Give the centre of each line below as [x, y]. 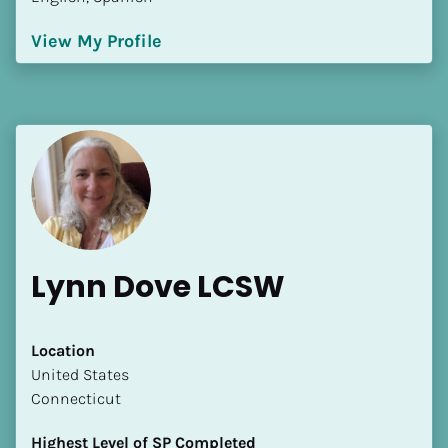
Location [63, 350]
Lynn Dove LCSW [158, 286]
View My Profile [96, 40]
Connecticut [76, 398]
